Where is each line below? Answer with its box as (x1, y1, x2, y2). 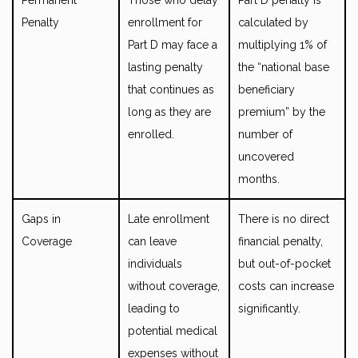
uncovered (238, 149, 294, 163)
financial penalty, (238, 234, 323, 248)
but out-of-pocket (238, 257, 331, 270)
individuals (128, 257, 182, 270)
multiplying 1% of (238, 38, 327, 51)
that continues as (128, 82, 214, 96)
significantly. (238, 301, 300, 315)
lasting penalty (128, 60, 203, 74)
